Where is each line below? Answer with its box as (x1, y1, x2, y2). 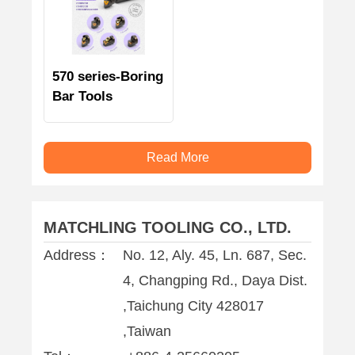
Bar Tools (52, 88, 113, 104)
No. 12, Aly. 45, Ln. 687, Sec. (123, 246, 307, 263)
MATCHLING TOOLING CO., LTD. (44, 218, 292, 236)
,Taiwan (123, 323, 171, 339)
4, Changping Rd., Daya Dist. (123, 272, 307, 288)
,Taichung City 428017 (123, 297, 264, 314)
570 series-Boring (52, 68, 163, 84)
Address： (44, 246, 110, 263)
